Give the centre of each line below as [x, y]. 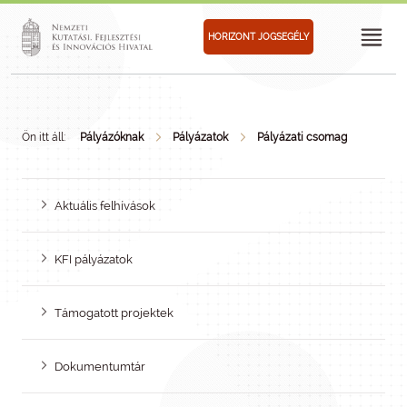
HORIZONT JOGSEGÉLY [258, 36]
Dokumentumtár [100, 367]
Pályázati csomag [302, 137]
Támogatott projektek [114, 313]
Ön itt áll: [44, 137]
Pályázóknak [112, 137]
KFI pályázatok [94, 259]
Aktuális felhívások [105, 206]
